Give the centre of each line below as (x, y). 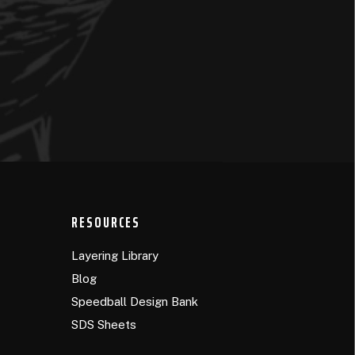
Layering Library (115, 256)
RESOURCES (106, 222)
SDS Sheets (104, 325)
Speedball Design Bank (135, 302)
